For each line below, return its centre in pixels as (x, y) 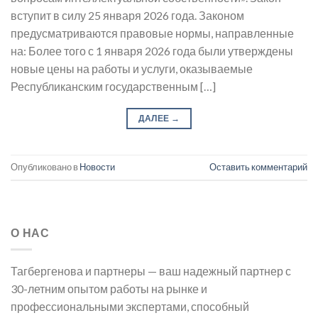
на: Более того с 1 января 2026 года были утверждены (152, 50)
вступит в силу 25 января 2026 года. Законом (127, 15)
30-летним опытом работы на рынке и (109, 289)
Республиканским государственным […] (113, 86)
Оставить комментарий (258, 166)
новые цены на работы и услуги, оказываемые (132, 68)
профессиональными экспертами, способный (130, 307)
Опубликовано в (45, 166)
